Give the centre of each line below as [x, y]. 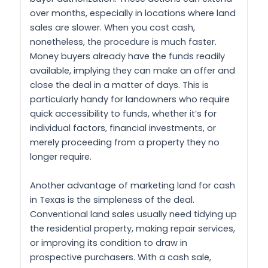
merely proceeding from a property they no [125, 143]
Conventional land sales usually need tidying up [133, 214]
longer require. [61, 157]
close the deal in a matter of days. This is [119, 85]
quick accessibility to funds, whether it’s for [123, 114]
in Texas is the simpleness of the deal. [112, 200]
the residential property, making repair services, [133, 228]
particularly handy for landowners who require [130, 100]
